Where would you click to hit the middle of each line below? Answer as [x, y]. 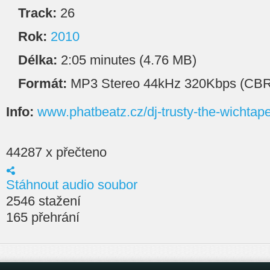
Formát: [42, 83]
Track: [37, 13]
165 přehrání [43, 217]
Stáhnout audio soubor [72, 184]
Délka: [38, 60]
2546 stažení [43, 201]
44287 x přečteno [56, 152]
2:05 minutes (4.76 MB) [127, 60]
